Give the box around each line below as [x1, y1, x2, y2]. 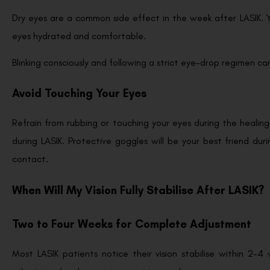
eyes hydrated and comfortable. [12, 30, 148, 42]
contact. [12, 153, 48, 165]
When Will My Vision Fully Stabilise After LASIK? [12, 183, 264, 197]
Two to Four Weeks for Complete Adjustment [12, 216, 254, 231]
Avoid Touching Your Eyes [12, 86, 149, 101]
